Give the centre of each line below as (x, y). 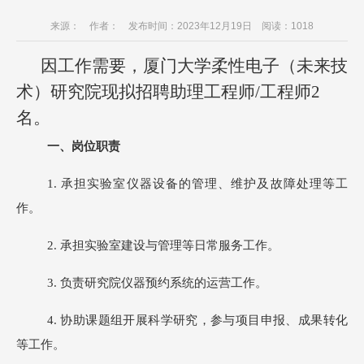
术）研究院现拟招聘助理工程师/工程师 (164, 92)
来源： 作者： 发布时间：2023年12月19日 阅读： (171, 26)
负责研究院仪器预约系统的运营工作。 (164, 283)
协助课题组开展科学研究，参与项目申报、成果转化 (204, 320)
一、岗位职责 (84, 146)
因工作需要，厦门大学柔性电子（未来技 (194, 66)
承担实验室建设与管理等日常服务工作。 (170, 245)
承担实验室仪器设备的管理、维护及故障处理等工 (205, 184)
